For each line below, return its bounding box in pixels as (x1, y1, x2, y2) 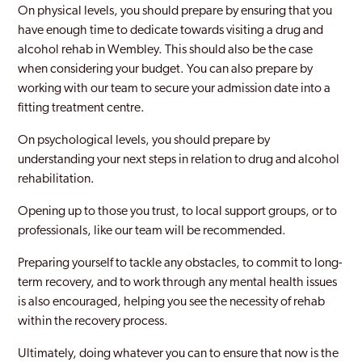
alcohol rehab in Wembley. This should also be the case (18, 44, 314, 57)
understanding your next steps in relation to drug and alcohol (18, 154, 340, 166)
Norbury (50, 76, 95, 89)
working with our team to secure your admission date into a (18, 82, 331, 95)
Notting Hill (50, 141, 114, 154)
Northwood (50, 108, 115, 121)
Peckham (50, 270, 100, 283)
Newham (50, 44, 101, 57)
